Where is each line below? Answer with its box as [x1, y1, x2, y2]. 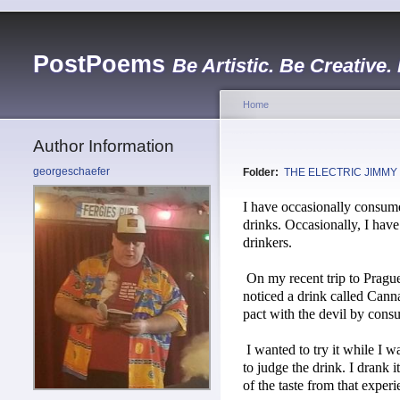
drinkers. [243, 235, 292, 251]
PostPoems [33, 51, 165, 78]
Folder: [243, 166, 281, 179]
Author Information [33, 137, 174, 155]
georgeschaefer [33, 165, 110, 178]
